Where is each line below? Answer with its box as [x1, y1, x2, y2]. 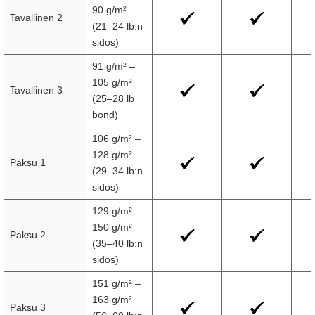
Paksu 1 [10, 157, 46, 168]
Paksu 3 [10, 302, 46, 313]
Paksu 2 [10, 229, 46, 240]
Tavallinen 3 [10, 84, 63, 96]
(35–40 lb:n [92, 238, 143, 249]
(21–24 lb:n [92, 20, 143, 32]
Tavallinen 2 [10, 12, 63, 23]
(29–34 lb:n [92, 165, 143, 176]
